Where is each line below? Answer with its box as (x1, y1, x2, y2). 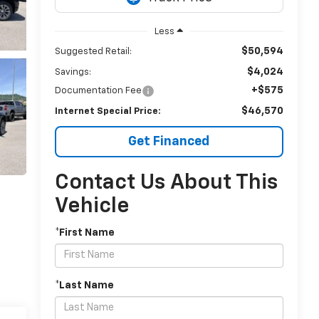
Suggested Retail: (54, 46, 132, 56)
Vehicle (54, 195, 130, 217)
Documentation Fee (54, 85, 142, 95)
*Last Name (54, 280, 114, 291)
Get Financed (128, 135, 210, 148)
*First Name (54, 227, 115, 238)
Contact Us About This (54, 172, 278, 194)
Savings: (54, 67, 91, 77)
